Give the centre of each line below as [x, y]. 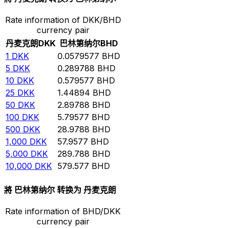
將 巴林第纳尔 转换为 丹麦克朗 [60, 190]
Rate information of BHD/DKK [63, 211]
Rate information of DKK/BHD [63, 20]
